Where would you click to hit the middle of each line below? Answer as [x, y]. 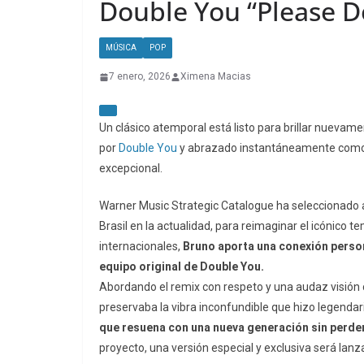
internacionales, [141, 247]
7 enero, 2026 [140, 77]
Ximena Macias [216, 77]
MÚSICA [121, 48]
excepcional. [131, 169]
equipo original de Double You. [182, 267]
